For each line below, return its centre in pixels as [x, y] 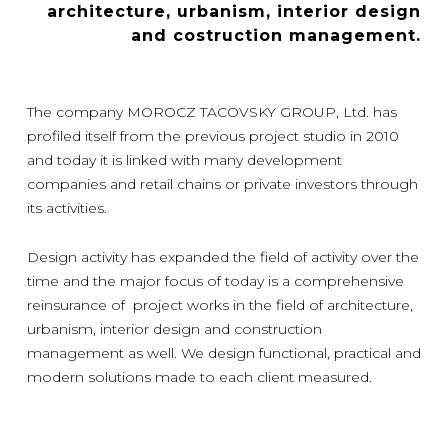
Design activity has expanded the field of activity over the [222, 256]
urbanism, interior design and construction [174, 328]
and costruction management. [276, 35]
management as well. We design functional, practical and [223, 352]
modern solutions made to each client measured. [199, 376]
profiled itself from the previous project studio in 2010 [212, 135]
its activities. [66, 207]
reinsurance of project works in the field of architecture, [219, 304]
